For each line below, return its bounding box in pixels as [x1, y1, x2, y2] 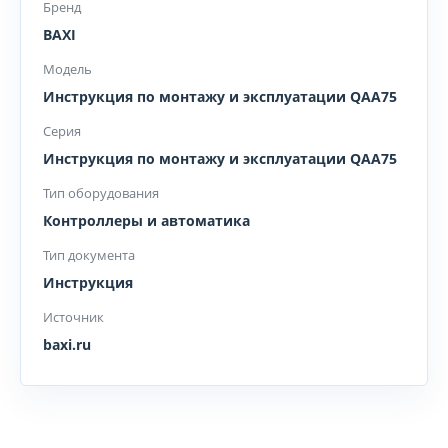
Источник [43, 308, 104, 326]
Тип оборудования [43, 184, 159, 202]
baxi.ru [43, 335, 91, 354]
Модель [43, 60, 92, 78]
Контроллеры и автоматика [43, 211, 250, 230]
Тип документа [43, 246, 135, 264]
